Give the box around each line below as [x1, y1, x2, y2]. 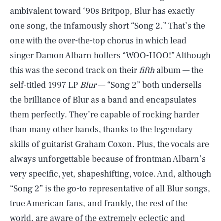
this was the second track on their [10, 65, 139, 76]
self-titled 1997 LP [10, 79, 80, 91]
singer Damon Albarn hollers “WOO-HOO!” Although [10, 50, 211, 61]
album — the [154, 65, 203, 76]
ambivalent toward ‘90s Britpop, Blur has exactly [10, 5, 195, 17]
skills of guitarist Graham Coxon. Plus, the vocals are [10, 139, 209, 150]
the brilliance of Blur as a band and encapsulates [10, 94, 196, 106]
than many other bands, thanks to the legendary [10, 124, 193, 135]
